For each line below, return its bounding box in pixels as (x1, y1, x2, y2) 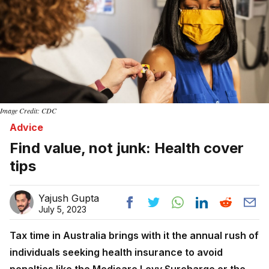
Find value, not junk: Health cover (10, 139, 244, 157)
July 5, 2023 (38, 204, 86, 215)
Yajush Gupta (38, 192, 99, 205)
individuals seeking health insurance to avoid (10, 246, 223, 259)
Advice (10, 121, 43, 134)
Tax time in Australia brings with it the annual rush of (10, 229, 259, 242)
